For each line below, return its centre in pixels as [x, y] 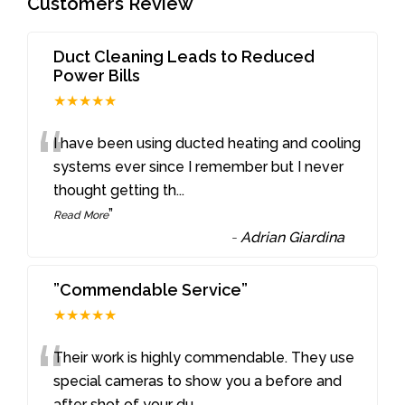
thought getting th [115, 190]
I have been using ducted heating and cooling [207, 143]
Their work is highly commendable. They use [204, 357]
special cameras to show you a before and [198, 381]
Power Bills [97, 75]
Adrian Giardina [293, 237]
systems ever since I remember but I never [199, 166]
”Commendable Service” [151, 289]
